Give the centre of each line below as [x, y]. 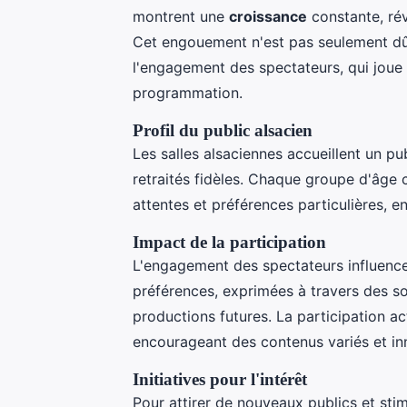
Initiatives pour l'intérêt [220, 379]
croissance [268, 16]
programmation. [188, 92]
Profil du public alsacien [223, 130]
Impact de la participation [229, 242]
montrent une [181, 16]
